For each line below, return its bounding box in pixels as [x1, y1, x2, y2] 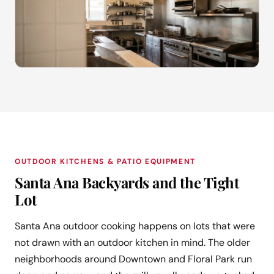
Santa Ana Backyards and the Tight [15, 172, 239, 193]
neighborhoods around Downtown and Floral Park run [15, 253, 252, 266]
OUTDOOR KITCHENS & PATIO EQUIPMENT [15, 157, 196, 167]
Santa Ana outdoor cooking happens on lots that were [15, 220, 255, 233]
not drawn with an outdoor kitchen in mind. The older [15, 236, 250, 250]
